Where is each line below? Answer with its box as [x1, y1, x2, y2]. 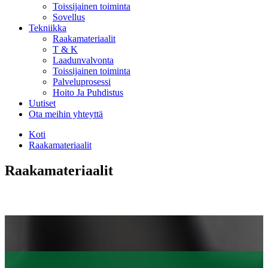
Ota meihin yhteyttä [29, 109, 103, 119]
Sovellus [53, 12, 85, 22]
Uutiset [29, 98, 56, 108]
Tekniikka [29, 23, 66, 33]
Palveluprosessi [53, 77, 111, 87]
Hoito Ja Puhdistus [53, 87, 123, 98]
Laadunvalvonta [53, 55, 114, 65]
